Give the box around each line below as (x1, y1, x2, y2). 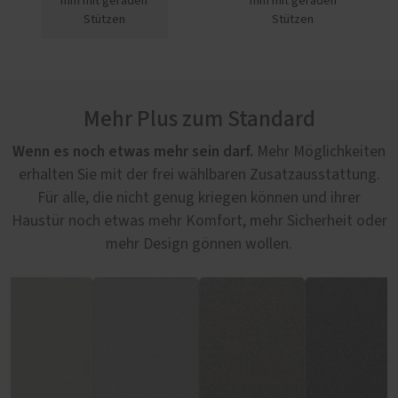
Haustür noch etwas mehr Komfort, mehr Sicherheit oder (11, 213, 387, 229)
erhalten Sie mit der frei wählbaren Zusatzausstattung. (18, 167, 380, 183)
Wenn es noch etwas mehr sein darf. (12, 140, 257, 163)
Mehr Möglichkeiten (257, 144, 386, 160)
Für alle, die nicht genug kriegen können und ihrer (37, 190, 361, 206)
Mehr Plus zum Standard (83, 108, 315, 131)
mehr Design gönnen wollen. (106, 236, 292, 252)
